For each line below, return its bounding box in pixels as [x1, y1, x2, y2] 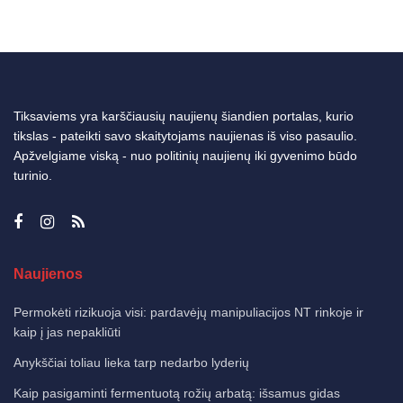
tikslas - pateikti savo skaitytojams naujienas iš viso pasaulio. [13, 128, 357, 143]
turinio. [13, 167, 52, 183]
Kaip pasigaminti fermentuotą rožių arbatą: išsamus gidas [13, 385, 340, 400]
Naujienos [13, 265, 83, 282]
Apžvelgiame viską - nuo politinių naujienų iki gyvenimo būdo [13, 148, 357, 163]
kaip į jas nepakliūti [13, 324, 121, 339]
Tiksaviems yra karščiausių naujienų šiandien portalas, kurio [13, 108, 354, 123]
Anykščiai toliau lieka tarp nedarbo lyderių [13, 354, 249, 370]
